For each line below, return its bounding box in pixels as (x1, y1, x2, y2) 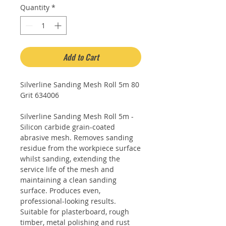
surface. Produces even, (20, 186, 100, 195)
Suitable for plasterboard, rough (20, 207, 129, 216)
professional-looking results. (20, 196, 116, 206)
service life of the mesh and (20, 164, 114, 174)
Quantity (20, 3, 49, 12)
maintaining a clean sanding (20, 175, 117, 185)
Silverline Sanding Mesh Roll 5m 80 (20, 80, 139, 89)
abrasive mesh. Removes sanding (20, 133, 133, 142)
